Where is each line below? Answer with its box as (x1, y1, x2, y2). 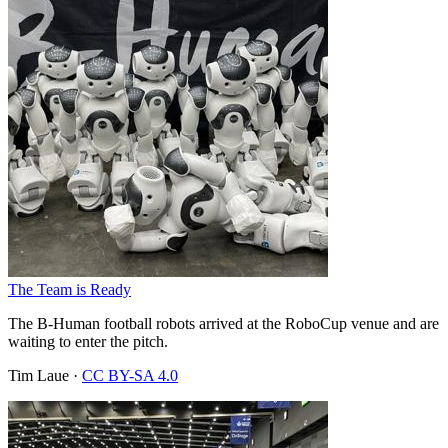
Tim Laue (8, 366, 69, 384)
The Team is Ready (8, 280, 131, 298)
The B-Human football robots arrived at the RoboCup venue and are (8, 314, 439, 332)
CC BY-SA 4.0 (82, 366, 178, 384)
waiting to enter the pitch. (8, 332, 168, 350)
